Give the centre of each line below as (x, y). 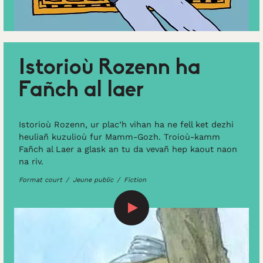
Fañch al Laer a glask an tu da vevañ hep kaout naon (128, 149)
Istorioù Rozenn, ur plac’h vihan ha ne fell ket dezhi (126, 125)
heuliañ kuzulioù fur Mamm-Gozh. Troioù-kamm (119, 137)
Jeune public (93, 180)
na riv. (31, 162)
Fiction (135, 180)
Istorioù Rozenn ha (109, 68)
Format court (40, 180)
